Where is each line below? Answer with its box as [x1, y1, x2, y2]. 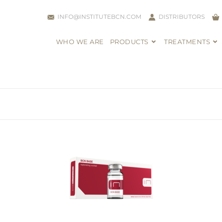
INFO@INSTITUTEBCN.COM [57, 13, 142, 20]
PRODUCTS [110, 38, 149, 46]
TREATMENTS [164, 38, 211, 46]
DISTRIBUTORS [159, 13, 205, 20]
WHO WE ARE [55, 38, 104, 46]
